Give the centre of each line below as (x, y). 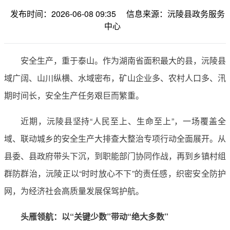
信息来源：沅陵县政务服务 (176, 13)
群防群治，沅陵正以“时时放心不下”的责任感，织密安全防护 (115, 173)
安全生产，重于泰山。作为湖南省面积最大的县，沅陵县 (123, 60)
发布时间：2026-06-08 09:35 (63, 13)
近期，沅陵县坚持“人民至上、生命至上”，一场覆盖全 (123, 121)
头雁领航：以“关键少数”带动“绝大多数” (94, 216)
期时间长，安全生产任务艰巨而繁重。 (74, 95)
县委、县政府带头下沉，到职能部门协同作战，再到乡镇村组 (115, 156)
